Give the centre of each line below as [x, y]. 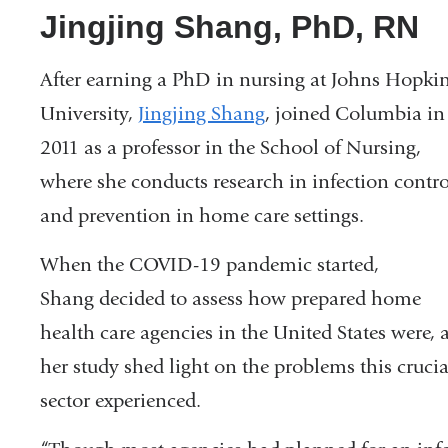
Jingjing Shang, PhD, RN [229, 27]
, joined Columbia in [355, 114]
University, [89, 114]
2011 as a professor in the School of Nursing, [230, 148]
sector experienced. [120, 401]
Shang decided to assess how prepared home [230, 299]
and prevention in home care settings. [204, 216]
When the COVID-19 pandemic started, [209, 265]
